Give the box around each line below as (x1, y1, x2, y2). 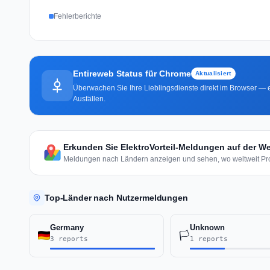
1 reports (189, 234, 228, 243)
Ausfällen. (73, 94, 105, 103)
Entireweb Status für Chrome (73, 68, 191, 78)
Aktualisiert (195, 69, 231, 77)
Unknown (189, 222, 225, 232)
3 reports (50, 234, 88, 243)
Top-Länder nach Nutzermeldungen (45, 192, 188, 202)
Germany (50, 222, 84, 232)
